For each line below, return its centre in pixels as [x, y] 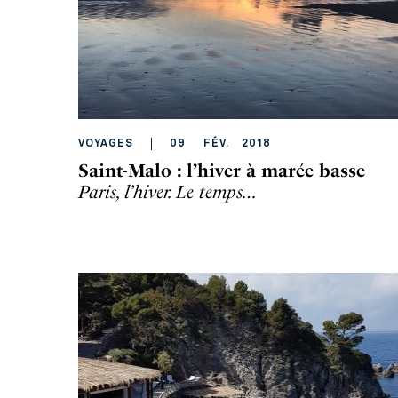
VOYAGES [106, 144]
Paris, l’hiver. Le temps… [168, 192]
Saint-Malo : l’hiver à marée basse [222, 171]
